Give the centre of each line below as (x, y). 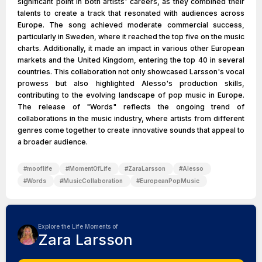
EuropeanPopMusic (170, 181)
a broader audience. (53, 142)
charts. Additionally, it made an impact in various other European (131, 48)
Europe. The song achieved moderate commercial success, (131, 25)
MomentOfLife (90, 168)
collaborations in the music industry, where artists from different (131, 118)
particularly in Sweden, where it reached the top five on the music (131, 37)
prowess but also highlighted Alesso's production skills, (131, 83)
